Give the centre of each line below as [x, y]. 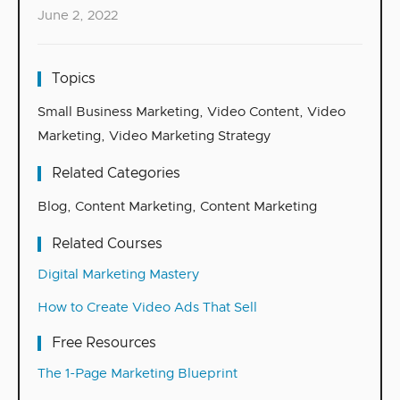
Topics [74, 79]
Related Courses [107, 244]
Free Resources [104, 343]
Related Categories [116, 174]
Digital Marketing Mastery [118, 275]
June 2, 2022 [78, 16]
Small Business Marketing [118, 112]
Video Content [253, 112]
